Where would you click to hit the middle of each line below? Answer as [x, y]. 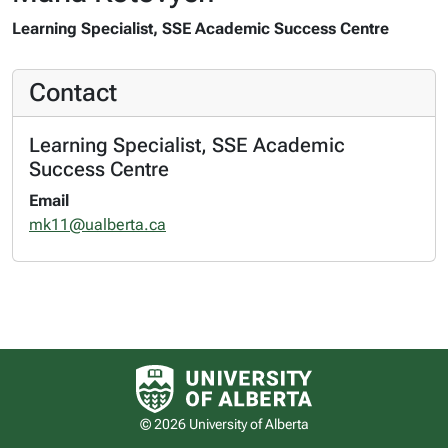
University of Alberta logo [311, 371]
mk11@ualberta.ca [97, 224]
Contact [73, 92]
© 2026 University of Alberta [224, 424]
